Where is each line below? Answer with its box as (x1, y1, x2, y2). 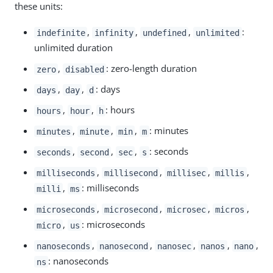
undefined (142, 27, 186, 38)
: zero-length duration (106, 62, 197, 75)
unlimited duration (34, 41, 113, 54)
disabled (65, 64, 104, 74)
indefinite (36, 27, 85, 38)
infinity (94, 27, 133, 38)
